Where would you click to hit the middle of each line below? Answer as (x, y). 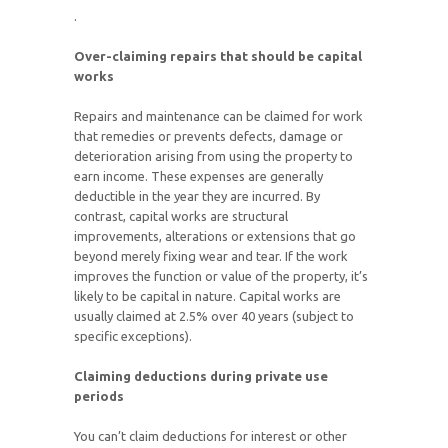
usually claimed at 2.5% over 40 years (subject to (214, 316)
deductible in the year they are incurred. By (197, 196)
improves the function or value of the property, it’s (221, 276)
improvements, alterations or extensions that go (215, 236)
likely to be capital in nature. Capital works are (207, 296)
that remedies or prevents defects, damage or (208, 136)
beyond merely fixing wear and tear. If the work (211, 256)
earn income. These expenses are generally (198, 176)
